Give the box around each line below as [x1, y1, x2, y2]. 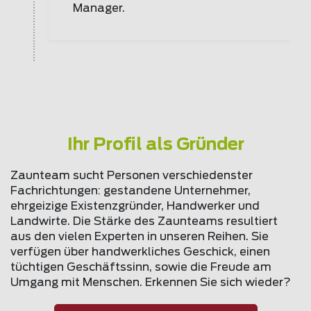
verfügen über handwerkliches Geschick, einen [10, 246, 270, 258]
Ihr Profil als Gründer [67, 137, 244, 153]
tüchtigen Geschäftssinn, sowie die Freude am [10, 262, 271, 273]
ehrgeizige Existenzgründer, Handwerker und [10, 201, 260, 212]
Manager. [73, 3, 125, 14]
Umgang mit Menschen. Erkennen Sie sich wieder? [10, 277, 291, 288]
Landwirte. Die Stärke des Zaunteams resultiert [10, 216, 278, 227]
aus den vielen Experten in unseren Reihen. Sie [10, 231, 269, 242]
